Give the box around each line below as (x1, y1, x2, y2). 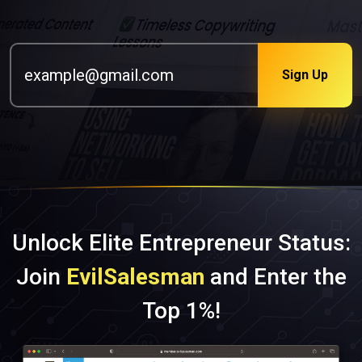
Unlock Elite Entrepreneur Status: (11, 229, 351, 256)
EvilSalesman (65, 263, 204, 290)
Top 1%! (141, 297, 221, 324)
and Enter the (204, 263, 347, 290)
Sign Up (282, 67, 328, 83)
